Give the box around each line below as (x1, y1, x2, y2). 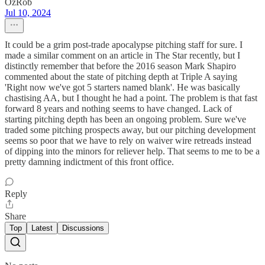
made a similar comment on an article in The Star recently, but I (5, 50, 240, 61)
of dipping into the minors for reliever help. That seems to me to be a (5, 146, 260, 157)
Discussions (62, 224, 104, 233)
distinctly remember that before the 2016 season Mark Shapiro (5, 61, 236, 72)
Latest (31, 224, 53, 233)
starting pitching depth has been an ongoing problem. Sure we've (5, 114, 246, 125)
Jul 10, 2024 (5, 8, 51, 18)
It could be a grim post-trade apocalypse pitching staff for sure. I (5, 40, 243, 50)
